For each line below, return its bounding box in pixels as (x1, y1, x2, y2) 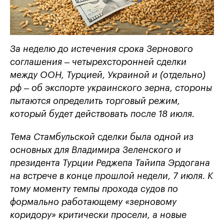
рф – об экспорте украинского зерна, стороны (10, 83, 212, 93)
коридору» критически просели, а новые (10, 210, 189, 220)
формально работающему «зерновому (10, 197, 176, 207)
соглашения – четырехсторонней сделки (10, 57, 186, 67)
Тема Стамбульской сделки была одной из (10, 132, 193, 142)
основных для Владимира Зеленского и (10, 145, 181, 155)
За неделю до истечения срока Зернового (10, 44, 193, 54)
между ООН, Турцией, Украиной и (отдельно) (10, 70, 205, 80)
